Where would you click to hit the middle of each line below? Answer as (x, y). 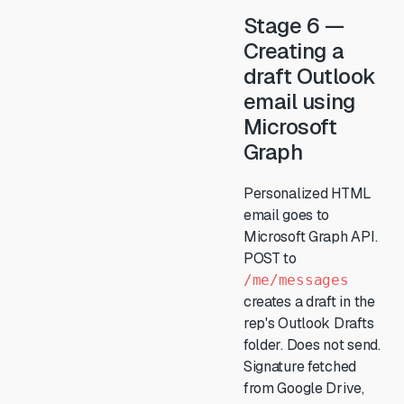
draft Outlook (309, 76)
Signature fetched (300, 367)
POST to (270, 258)
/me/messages (296, 280)
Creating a (294, 51)
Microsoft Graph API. (310, 237)
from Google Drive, (303, 388)
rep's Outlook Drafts (308, 323)
